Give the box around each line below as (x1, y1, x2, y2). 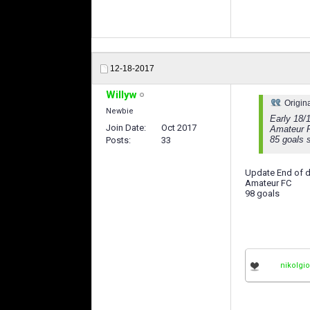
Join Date (106, 122, 144, 134)
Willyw (106, 89, 137, 102)
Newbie (106, 107, 134, 116)
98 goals (245, 188, 280, 199)
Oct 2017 (161, 122, 197, 134)
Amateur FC (245, 178, 291, 189)
